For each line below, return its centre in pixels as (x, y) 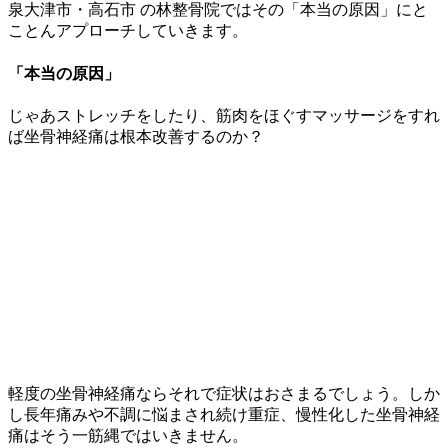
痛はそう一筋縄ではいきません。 (128, 435)
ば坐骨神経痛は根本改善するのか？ (136, 136)
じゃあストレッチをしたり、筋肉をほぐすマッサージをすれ (224, 115)
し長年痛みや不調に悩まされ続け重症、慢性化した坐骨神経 (224, 414)
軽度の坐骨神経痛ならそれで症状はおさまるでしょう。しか (224, 393)
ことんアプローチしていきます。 (128, 31)
